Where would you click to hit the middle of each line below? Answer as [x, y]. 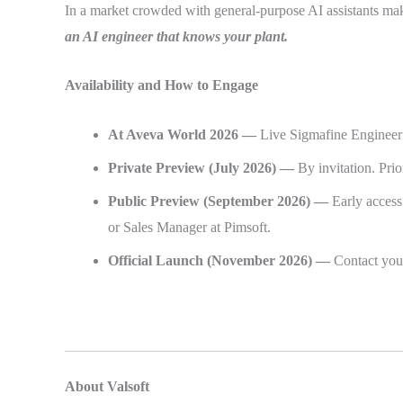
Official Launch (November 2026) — [219, 260]
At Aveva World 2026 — [184, 134]
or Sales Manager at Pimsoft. [189, 227]
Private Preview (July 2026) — [203, 167]
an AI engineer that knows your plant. [176, 36]
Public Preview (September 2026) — [220, 201]
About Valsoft [107, 387]
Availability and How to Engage [161, 85]
